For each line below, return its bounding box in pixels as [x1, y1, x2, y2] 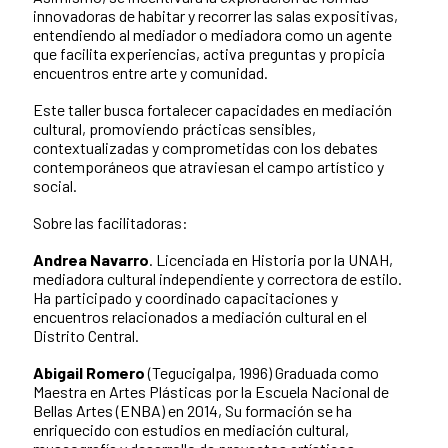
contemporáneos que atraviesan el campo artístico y [33, 157, 384, 177]
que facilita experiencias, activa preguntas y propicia [33, 44, 385, 64]
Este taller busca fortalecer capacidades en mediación [33, 100, 392, 120]
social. [33, 176, 77, 196]
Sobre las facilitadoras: [33, 213, 191, 233]
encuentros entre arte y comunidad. [33, 63, 268, 83]
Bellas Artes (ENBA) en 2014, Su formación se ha [33, 401, 352, 421]
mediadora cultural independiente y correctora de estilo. [33, 269, 402, 289]
